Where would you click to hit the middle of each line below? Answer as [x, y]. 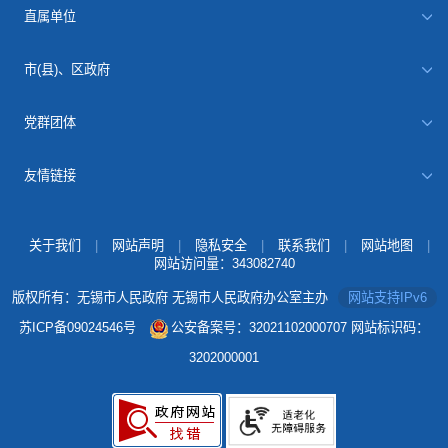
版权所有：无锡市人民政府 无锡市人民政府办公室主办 [169, 298]
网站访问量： [192, 264]
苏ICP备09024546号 [77, 328]
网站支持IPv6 [387, 298]
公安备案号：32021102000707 [259, 328]
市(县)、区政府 [67, 69]
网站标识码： [390, 328]
